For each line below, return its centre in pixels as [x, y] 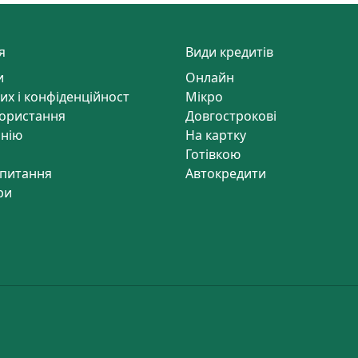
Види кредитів [229, 52]
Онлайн [210, 78]
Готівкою [213, 155]
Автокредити [226, 174]
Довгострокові [231, 116]
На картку [216, 135]
